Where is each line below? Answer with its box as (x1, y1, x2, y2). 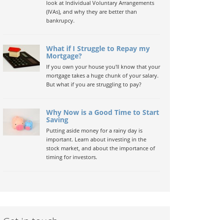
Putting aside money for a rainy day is (46, 127, 142, 134)
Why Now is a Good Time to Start (46, 108, 159, 117)
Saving (46, 115, 68, 124)
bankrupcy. (46, 17, 75, 24)
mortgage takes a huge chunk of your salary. (46, 72, 159, 79)
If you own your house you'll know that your (46, 63, 160, 70)
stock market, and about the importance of (46, 144, 155, 152)
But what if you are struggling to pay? (46, 81, 141, 88)
